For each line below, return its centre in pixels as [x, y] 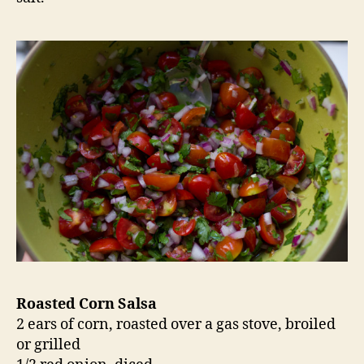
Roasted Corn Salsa [87, 305]
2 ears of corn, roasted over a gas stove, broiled [176, 325]
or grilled [48, 345]
